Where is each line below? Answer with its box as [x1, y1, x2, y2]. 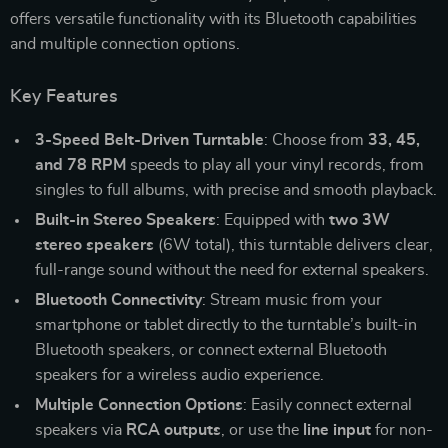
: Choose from [264, 131, 368, 148]
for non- [371, 421, 433, 438]
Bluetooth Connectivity [35, 291, 202, 308]
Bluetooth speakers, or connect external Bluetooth [35, 341, 387, 358]
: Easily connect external [243, 396, 412, 413]
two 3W [329, 211, 390, 228]
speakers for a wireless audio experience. [35, 366, 324, 383]
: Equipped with [216, 211, 329, 228]
